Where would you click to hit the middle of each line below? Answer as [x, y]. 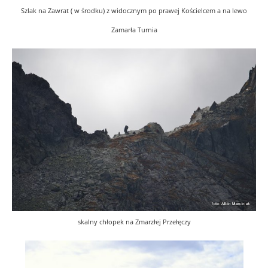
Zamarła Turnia [134, 30]
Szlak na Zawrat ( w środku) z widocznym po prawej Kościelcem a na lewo [134, 10]
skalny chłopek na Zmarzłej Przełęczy [134, 222]
